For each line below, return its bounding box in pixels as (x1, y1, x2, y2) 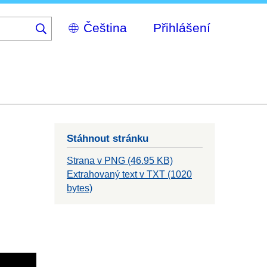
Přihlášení (153, 20, 210, 35)
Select (58, 17, 83, 27)
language (58, 42, 96, 52)
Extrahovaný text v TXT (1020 (67, 169, 192, 180)
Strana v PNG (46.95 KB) (67, 156, 173, 166)
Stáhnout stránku (67, 132, 148, 145)
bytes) (67, 183, 92, 194)
